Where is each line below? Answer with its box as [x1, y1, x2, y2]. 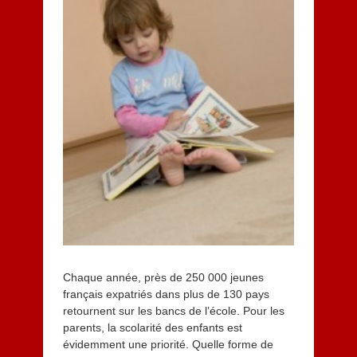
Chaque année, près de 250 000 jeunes [62, 270, 264, 284]
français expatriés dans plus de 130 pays [62, 287, 269, 300]
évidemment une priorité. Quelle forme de [62, 337, 273, 351]
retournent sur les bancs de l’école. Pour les [62, 304, 284, 317]
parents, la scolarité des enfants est [62, 320, 242, 334]
